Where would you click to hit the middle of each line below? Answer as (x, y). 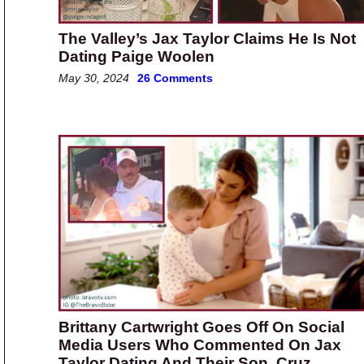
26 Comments (175, 78)
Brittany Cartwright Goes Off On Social (201, 327)
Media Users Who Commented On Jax (200, 345)
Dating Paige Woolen (136, 57)
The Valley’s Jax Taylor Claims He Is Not (207, 39)
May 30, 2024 (94, 78)
